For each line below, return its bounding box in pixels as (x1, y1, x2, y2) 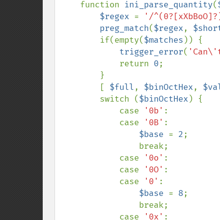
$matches (144, 35, 183, 45)
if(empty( (100, 35, 144, 45)
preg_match (100, 23, 149, 33)
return (119, 58, 154, 69)
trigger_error (119, 47, 183, 57)
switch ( (100, 94, 139, 104)
